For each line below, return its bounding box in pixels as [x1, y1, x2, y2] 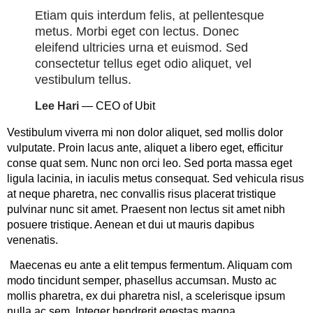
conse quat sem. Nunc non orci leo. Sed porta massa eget [7, 156, 292, 169]
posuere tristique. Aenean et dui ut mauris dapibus [7, 218, 254, 231]
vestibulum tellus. [35, 73, 131, 87]
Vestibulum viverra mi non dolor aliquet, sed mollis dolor [7, 126, 283, 138]
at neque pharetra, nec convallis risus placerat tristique [7, 187, 276, 200]
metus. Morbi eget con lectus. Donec [35, 24, 239, 39]
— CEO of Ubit [79, 99, 155, 112]
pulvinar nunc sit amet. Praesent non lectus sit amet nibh [7, 203, 285, 215]
